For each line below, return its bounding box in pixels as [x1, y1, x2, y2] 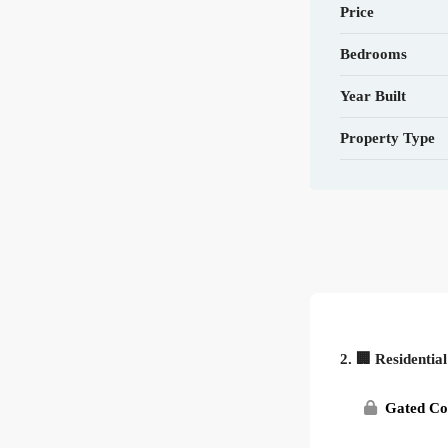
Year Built [340, 87, 407, 104]
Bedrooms [340, 45, 408, 62]
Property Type [340, 129, 436, 146]
